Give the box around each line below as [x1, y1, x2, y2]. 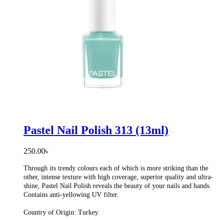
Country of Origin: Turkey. [24, 209, 100, 217]
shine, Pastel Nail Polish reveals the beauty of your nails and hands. [24, 182, 211, 190]
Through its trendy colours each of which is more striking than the [24, 165, 208, 172]
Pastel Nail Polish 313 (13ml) [24, 124, 168, 137]
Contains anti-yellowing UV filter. [24, 191, 119, 199]
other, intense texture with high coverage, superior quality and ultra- [24, 173, 213, 181]
